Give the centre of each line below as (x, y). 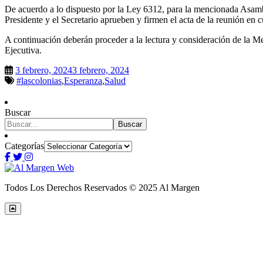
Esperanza (83, 80)
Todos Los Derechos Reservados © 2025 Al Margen (102, 187)
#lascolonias (39, 80)
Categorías (24, 146)
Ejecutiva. (23, 50)
